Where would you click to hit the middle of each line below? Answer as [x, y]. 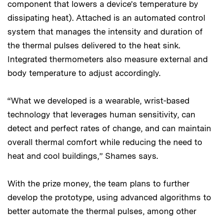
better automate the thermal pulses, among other [102, 211]
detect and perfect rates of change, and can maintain [109, 129]
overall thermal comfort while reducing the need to [105, 142]
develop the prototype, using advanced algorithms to [109, 198]
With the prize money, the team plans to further [98, 184]
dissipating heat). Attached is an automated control [106, 18]
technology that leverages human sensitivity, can [101, 115]
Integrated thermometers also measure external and [108, 59]
